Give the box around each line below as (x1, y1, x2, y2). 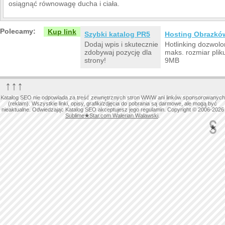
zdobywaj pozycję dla (84, 48, 152, 56)
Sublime (65, 112, 84, 119)
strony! (84, 56, 106, 64)
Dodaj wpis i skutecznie (84, 40, 158, 48)
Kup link (48, 27, 76, 36)
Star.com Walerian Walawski (89, 112, 158, 119)
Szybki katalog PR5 (84, 30, 150, 38)
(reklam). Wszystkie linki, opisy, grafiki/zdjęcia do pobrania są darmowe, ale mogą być (8, 100, 217, 106)
